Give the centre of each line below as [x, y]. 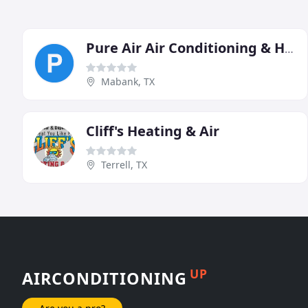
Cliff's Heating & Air [153, 131]
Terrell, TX [124, 164]
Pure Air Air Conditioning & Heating [289, 48]
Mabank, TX [128, 81]
